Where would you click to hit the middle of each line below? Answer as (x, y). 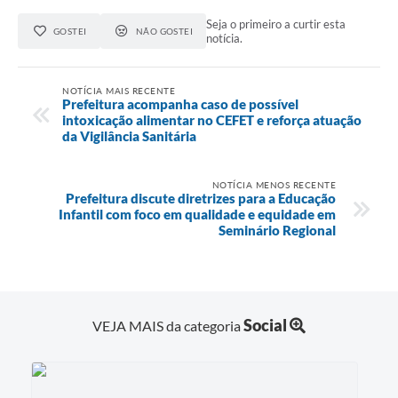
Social (265, 326)
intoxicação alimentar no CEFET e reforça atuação (212, 119)
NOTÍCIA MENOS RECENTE (274, 184)
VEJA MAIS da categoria (168, 326)
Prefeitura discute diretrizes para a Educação (201, 198)
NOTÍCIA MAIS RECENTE (119, 90)
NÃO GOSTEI (164, 31)
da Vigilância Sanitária (129, 135)
